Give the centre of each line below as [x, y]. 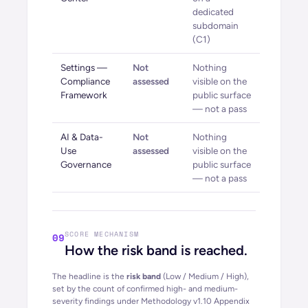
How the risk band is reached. [156, 250]
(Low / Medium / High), [205, 276]
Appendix [231, 301]
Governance [86, 164]
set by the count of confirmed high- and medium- [145, 289]
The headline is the [89, 276]
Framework [84, 95]
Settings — [84, 67]
